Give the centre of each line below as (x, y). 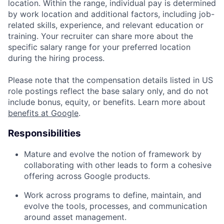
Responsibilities (44, 133)
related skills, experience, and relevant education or (106, 25)
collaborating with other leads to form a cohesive (118, 165)
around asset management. (75, 217)
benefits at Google (43, 113)
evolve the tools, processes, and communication (115, 206)
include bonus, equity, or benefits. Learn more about (107, 102)
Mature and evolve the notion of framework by (113, 154)
